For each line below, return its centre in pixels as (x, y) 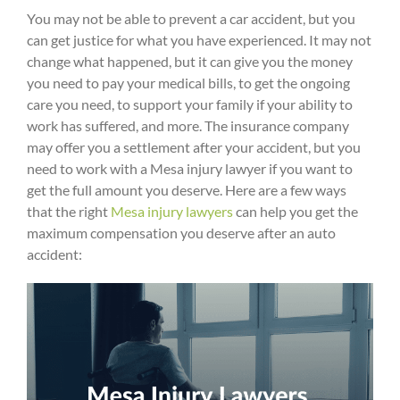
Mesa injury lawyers (172, 212)
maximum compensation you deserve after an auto (181, 233)
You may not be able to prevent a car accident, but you (191, 19)
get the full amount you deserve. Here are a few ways (187, 190)
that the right (69, 212)
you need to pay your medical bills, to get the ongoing (188, 83)
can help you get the (296, 212)
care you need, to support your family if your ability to (190, 104)
